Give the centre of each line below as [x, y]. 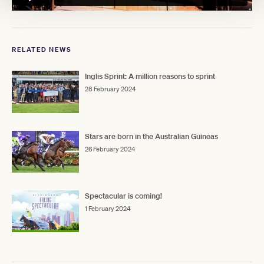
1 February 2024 [108, 209]
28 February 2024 [110, 89]
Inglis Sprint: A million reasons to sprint [150, 77]
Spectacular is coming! [123, 196]
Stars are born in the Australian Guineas [151, 136]
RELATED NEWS [42, 50]
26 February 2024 [110, 149]
